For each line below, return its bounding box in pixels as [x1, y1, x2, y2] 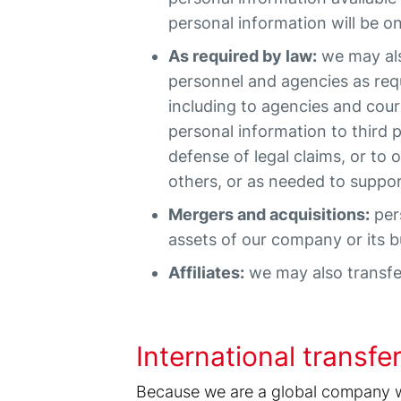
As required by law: [168, 47, 318, 65]
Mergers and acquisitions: [168, 205, 371, 224]
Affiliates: [168, 263, 245, 282]
